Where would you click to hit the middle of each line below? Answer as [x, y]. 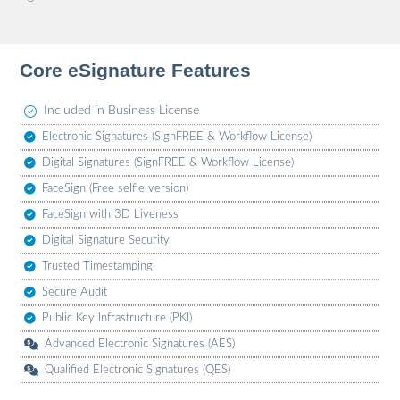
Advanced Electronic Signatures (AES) [139, 344]
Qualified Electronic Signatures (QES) [137, 370]
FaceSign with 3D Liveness [110, 215]
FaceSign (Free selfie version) [115, 189]
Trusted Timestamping [97, 267]
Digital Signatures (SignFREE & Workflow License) [167, 163]
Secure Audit [74, 292]
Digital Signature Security [105, 241]
